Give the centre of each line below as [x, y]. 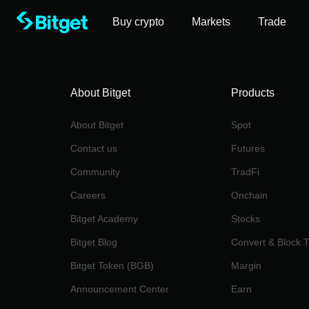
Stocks [245, 219]
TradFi [245, 172]
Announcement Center [120, 289]
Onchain [249, 195]
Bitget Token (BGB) [112, 266]
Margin [246, 266]
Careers [88, 195]
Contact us [94, 148]
